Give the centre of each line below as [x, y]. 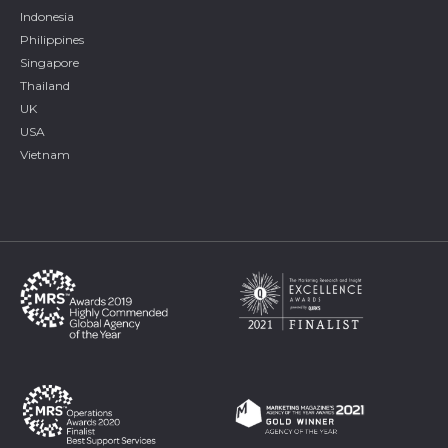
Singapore [49, 62]
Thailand [45, 85]
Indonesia [47, 16]
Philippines [52, 39]
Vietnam [45, 154]
